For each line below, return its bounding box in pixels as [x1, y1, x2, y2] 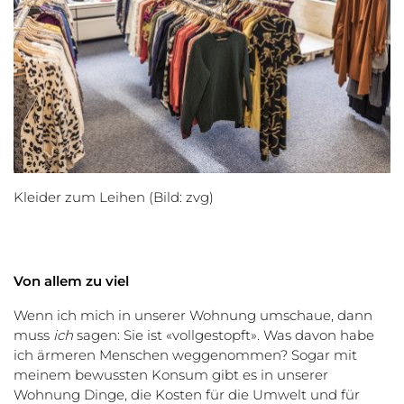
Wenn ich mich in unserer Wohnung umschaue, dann [14, 306, 372, 324]
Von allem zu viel [14, 271, 129, 289]
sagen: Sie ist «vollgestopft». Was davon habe [73, 326, 374, 344]
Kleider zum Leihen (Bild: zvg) [14, 188, 214, 206]
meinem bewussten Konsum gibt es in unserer [14, 365, 328, 383]
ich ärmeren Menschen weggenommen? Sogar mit [14, 345, 357, 363]
